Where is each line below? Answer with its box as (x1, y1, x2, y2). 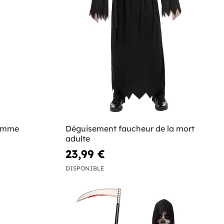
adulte (65, 133, 90, 143)
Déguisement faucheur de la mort (65, 123, 195, 133)
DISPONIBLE (65, 164, 104, 172)
